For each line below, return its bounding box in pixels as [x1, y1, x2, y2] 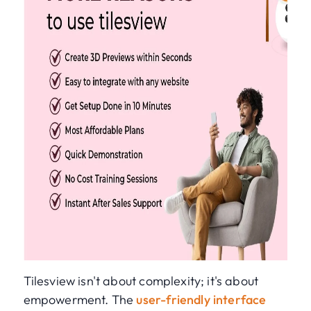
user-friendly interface [136, 292, 267, 308]
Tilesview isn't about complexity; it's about [23, 273, 259, 289]
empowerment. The [23, 292, 137, 308]
